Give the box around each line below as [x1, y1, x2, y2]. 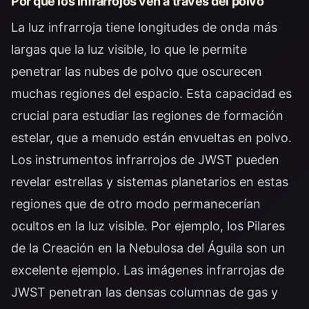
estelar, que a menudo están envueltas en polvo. [11, 130, 292, 145]
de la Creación [11, 241, 94, 255]
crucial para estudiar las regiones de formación [11, 108, 283, 123]
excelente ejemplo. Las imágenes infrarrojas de [11, 263, 284, 277]
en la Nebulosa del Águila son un [94, 241, 286, 255]
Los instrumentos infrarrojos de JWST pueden [11, 152, 279, 167]
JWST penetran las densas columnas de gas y [11, 285, 278, 299]
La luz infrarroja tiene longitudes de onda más [11, 20, 277, 34]
